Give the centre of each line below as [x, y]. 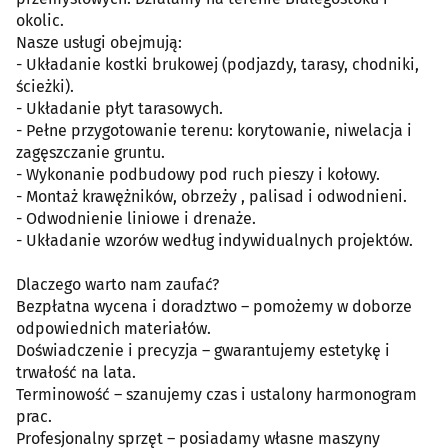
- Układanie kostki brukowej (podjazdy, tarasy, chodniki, [217, 64]
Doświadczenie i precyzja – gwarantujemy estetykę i [203, 350]
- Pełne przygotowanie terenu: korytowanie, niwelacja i [214, 130]
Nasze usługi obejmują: [99, 42]
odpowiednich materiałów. [113, 328]
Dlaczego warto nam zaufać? [117, 284]
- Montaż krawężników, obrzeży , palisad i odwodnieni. [211, 196]
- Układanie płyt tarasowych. [119, 108]
